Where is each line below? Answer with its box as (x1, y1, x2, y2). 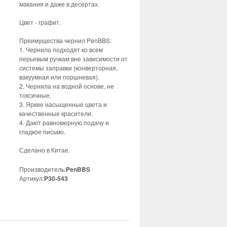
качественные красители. (19, 109, 93, 118)
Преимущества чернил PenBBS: (19, 36, 111, 45)
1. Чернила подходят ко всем (19, 45, 103, 54)
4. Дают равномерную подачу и (19, 118, 109, 127)
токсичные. (19, 91, 51, 99)
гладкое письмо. (19, 127, 65, 136)
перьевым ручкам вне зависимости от (19, 54, 128, 63)
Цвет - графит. (19, 18, 61, 26)
